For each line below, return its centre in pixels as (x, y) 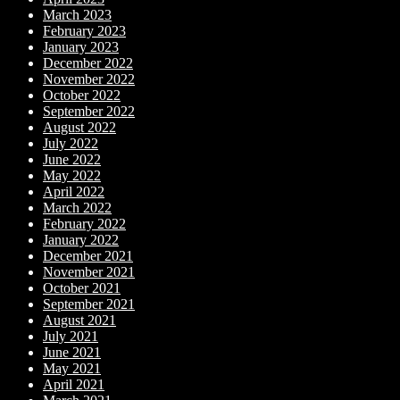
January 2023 (81, 46)
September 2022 (89, 111)
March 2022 (77, 207)
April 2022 (74, 191)
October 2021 (82, 287)
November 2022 (89, 79)
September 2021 (89, 304)
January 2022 (81, 239)
